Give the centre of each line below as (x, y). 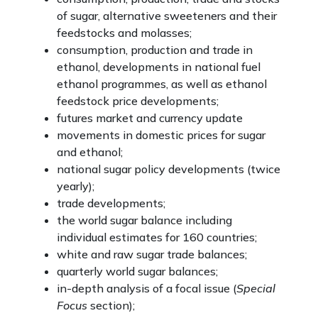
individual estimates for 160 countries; (157, 237)
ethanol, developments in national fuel (159, 67)
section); (111, 305)
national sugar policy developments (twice (169, 169)
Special (256, 288)
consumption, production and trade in (155, 50)
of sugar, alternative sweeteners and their (167, 16)
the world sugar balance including (144, 220)
